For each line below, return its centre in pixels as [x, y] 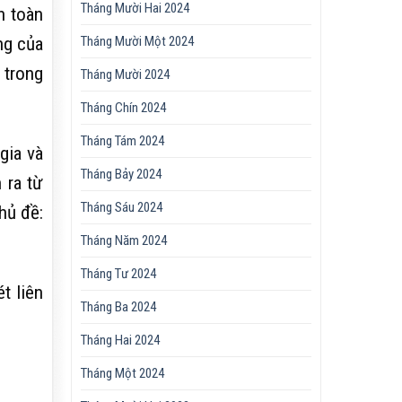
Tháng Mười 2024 [126, 75]
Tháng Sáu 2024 [122, 208]
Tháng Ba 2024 [119, 307]
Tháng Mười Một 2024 [138, 42]
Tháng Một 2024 [123, 374]
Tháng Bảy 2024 [122, 175]
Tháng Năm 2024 [124, 241]
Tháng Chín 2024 [124, 108]
